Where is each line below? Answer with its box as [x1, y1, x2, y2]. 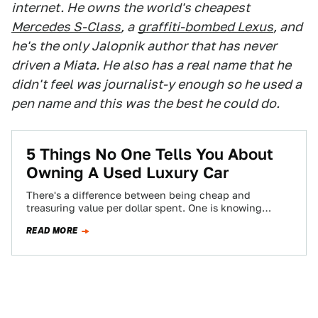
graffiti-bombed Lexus [138, 19, 273, 34]
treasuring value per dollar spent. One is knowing [26, 202, 262, 214]
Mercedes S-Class [11, 19, 121, 34]
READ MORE [26, 224, 78, 237]
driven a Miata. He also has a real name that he [11, 57, 291, 72]
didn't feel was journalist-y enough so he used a [11, 77, 302, 92]
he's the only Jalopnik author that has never [11, 38, 277, 53]
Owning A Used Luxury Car [26, 163, 229, 182]
